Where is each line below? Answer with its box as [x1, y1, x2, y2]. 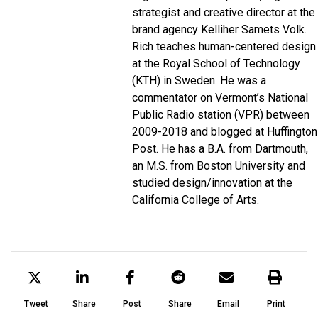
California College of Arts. [132, 193, 259, 207]
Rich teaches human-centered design [132, 40, 316, 53]
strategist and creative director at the [132, 6, 315, 19]
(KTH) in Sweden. [132, 74, 217, 87]
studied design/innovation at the [132, 176, 292, 190]
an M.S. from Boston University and [132, 159, 305, 172]
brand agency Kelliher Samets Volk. [132, 23, 307, 36]
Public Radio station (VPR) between [132, 108, 309, 121]
